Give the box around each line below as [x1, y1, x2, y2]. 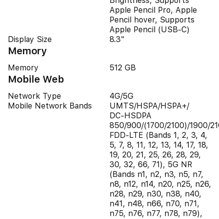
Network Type [8, 91, 61, 101]
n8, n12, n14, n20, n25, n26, [109, 179, 211, 189]
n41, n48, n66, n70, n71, [109, 199, 199, 208]
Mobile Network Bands [8, 101, 92, 110]
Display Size [8, 35, 52, 44]
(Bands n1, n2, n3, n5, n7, [109, 170, 203, 179]
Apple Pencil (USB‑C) [109, 25, 190, 34]
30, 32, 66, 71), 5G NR [109, 160, 192, 169]
